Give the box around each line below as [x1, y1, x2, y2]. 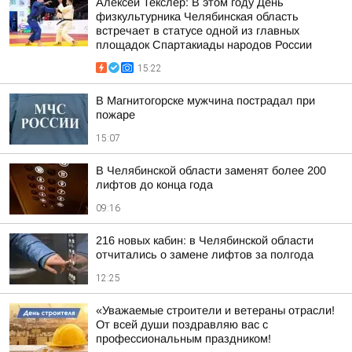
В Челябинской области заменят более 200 [96, 164, 326, 177]
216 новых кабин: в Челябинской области [96, 234, 313, 247]
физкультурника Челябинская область [96, 10, 299, 23]
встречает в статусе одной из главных [96, 24, 299, 37]
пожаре [96, 108, 135, 121]
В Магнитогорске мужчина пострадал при [96, 94, 315, 107]
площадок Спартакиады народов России [96, 38, 312, 51]
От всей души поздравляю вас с [96, 318, 268, 331]
